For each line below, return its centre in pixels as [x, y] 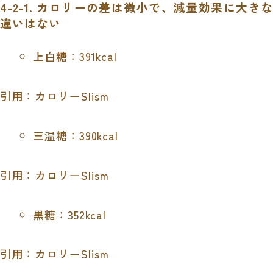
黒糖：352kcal [69, 214]
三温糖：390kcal [76, 135]
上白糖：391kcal [75, 56]
